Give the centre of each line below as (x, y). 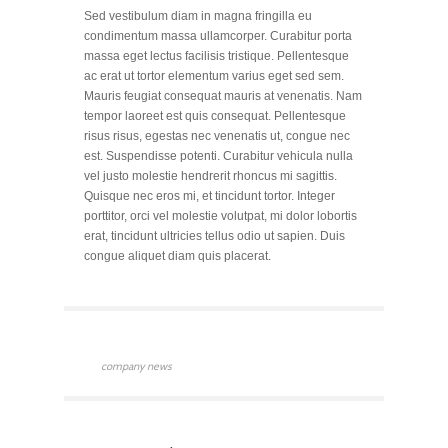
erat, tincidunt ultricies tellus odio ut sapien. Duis (214, 236)
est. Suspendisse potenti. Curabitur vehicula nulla (218, 156)
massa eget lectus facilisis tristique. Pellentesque (216, 56)
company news (136, 366)
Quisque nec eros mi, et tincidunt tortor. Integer (209, 196)
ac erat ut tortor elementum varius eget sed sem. (214, 76)
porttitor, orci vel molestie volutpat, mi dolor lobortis (220, 216)
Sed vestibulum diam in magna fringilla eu (198, 16)
